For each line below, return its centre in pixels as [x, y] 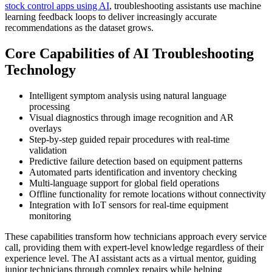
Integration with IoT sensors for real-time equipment [129, 205]
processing [49, 107]
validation [48, 151]
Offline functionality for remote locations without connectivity [148, 194]
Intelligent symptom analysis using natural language [128, 96]
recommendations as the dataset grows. [79, 28]
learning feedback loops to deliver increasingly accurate [111, 17]
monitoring [50, 216]
